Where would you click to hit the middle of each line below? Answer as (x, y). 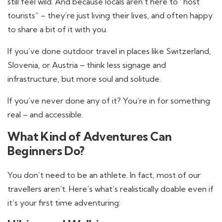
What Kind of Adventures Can (90, 136)
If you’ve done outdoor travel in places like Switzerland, (109, 51)
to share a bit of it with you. (57, 29)
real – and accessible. (45, 114)
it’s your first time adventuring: (64, 203)
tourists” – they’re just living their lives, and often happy (110, 15)
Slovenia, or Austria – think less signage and (87, 65)
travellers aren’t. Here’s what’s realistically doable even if (111, 189)
